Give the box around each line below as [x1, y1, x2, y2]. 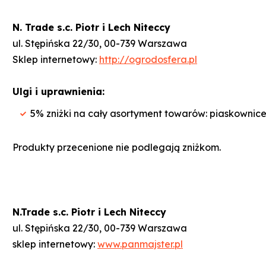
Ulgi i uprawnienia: [12, 85, 104, 97]
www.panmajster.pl [97, 237, 183, 250]
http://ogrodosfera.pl [99, 53, 197, 65]
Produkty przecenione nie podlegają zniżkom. [12, 141, 221, 153]
